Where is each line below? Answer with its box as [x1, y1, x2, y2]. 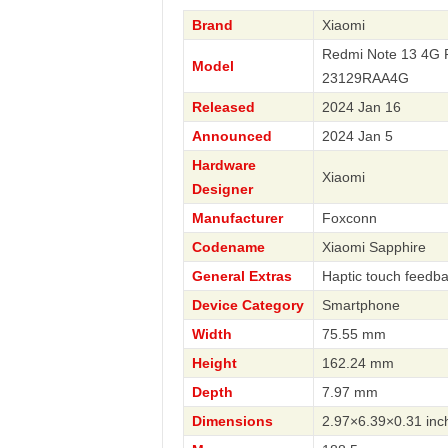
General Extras [191, 268, 292, 284]
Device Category [191, 297, 304, 313]
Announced [191, 128, 272, 144]
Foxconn [321, 210, 377, 226]
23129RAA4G [321, 70, 409, 86]
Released [191, 99, 255, 115]
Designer [191, 181, 253, 197]
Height [191, 355, 237, 371]
